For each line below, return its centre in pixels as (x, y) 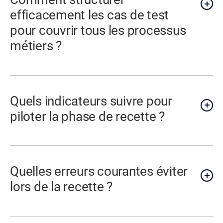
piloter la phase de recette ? (87, 116)
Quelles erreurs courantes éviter (99, 171)
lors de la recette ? (61, 187)
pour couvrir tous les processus (98, 31)
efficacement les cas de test (90, 15)
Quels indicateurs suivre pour (91, 101)
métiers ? (36, 46)
